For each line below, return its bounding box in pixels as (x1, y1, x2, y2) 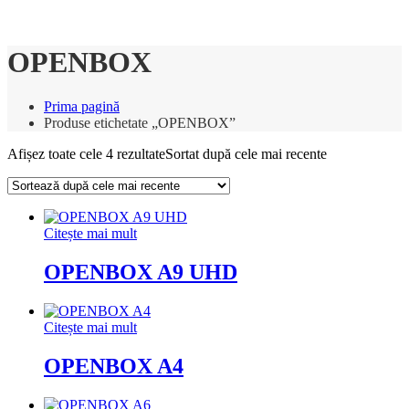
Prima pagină (44, 99, 120, 115)
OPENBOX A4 (44, 354, 184, 379)
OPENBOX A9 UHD (44, 260, 237, 285)
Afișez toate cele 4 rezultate (7, 146, 165, 163)
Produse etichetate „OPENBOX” (44, 115, 236, 131)
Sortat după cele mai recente (165, 146, 327, 163)
